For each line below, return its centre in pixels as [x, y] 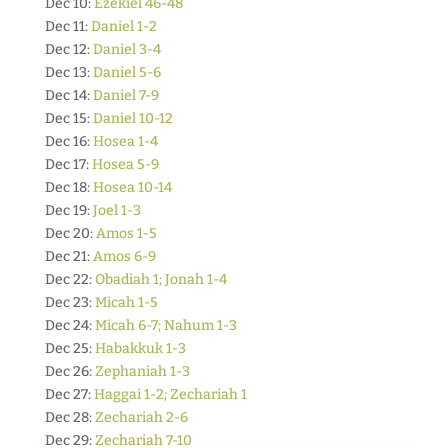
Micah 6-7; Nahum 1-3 [165, 325]
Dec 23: [69, 302]
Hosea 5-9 [125, 164]
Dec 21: [68, 256]
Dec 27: [69, 394]
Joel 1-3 [116, 210]
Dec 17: [68, 164]
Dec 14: [68, 95]
